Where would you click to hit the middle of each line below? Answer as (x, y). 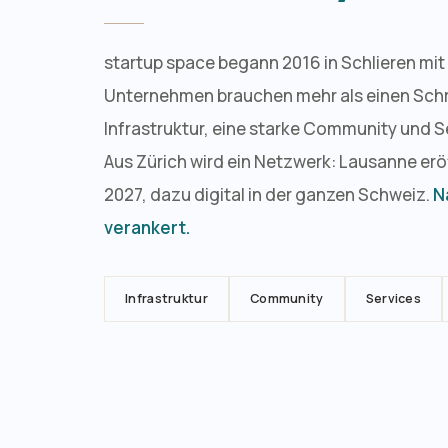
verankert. (147, 228)
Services (393, 299)
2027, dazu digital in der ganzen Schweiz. (268, 195)
